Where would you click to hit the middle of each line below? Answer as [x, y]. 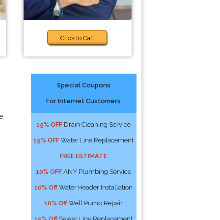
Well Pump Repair [95, 203]
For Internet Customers [84, 101]
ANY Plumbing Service [97, 172]
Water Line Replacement [97, 140]
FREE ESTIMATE [84, 156]
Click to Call [78, 38]
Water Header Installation [95, 187]
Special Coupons [83, 85]
